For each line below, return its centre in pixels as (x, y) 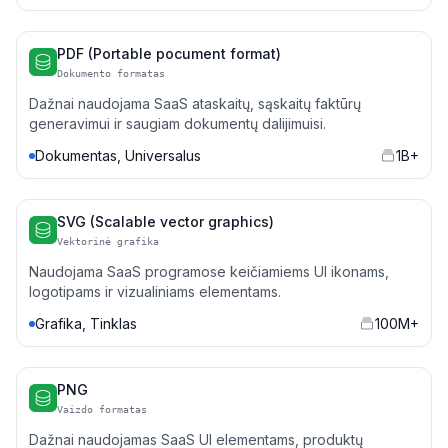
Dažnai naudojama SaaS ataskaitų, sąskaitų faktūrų (195, 103)
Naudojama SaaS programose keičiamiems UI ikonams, (209, 271)
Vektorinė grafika (108, 241)
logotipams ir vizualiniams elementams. (155, 291)
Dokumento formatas (111, 73)
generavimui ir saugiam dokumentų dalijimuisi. (177, 123)
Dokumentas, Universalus (118, 155)
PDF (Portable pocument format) (169, 53)
